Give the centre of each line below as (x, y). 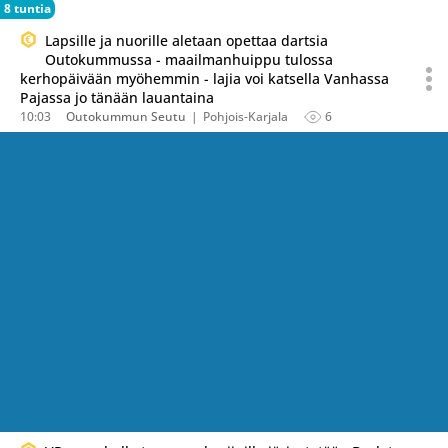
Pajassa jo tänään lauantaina (117, 97)
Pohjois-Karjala (245, 116)
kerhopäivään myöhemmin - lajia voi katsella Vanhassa (204, 78)
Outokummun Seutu (126, 116)
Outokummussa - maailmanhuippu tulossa (189, 59)
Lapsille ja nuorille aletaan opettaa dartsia (186, 40)
